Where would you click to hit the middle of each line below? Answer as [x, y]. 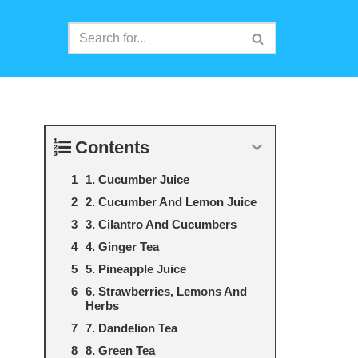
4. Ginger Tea [122, 247]
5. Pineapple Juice [136, 269]
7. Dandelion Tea [131, 328]
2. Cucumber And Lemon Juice [171, 202]
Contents [112, 147]
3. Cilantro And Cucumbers [161, 224]
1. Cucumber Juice [137, 179]
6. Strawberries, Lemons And [166, 291]
